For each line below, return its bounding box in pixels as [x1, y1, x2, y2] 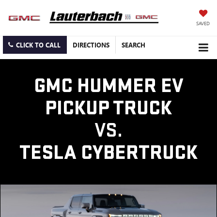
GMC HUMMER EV [33, 74, 184, 99]
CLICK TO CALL [16, 41, 61, 49]
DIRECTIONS [73, 41, 109, 49]
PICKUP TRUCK [45, 96, 172, 121]
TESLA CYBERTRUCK [19, 140, 198, 166]
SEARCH [122, 41, 145, 49]
